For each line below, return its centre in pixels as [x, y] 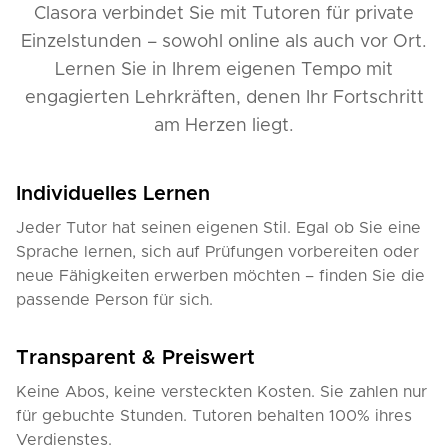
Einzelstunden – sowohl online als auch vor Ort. [224, 42]
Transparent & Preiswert [135, 358]
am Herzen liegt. [224, 126]
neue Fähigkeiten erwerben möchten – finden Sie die [220, 276]
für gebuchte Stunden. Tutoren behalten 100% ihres [214, 416]
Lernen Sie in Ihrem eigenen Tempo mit [224, 70]
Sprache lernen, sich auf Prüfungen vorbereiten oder [217, 252]
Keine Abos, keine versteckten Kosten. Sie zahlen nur [221, 392]
